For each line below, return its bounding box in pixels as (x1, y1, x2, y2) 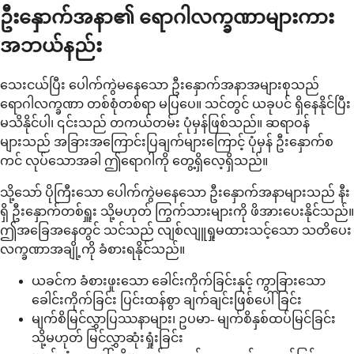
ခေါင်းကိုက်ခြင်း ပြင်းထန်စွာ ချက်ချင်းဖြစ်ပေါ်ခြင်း (32, 292, 302, 307)
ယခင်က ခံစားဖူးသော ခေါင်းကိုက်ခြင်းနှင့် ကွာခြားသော (32, 273, 326, 288)
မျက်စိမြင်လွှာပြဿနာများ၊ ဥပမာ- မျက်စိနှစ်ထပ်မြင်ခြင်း (32, 311, 336, 326)
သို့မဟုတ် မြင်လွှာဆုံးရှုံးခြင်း (32, 330, 183, 345)
